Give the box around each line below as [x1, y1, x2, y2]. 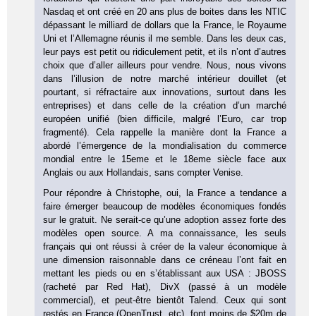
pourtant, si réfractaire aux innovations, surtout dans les [43, 86, 286, 97]
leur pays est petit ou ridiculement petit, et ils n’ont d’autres [43, 46, 286, 57]
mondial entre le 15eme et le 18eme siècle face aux [43, 153, 286, 164]
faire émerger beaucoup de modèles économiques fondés [43, 200, 286, 212]
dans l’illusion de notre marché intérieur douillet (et [43, 73, 286, 84]
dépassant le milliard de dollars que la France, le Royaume [43, 19, 286, 30]
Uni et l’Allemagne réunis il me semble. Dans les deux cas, [43, 32, 286, 44]
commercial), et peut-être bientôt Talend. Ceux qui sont [43, 294, 286, 305]
